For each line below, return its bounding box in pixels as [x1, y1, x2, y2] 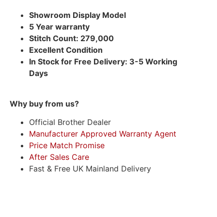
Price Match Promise [29, 140, 105, 151]
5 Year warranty [29, 22, 90, 32]
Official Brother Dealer [29, 117, 111, 127]
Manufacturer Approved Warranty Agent [29, 129, 176, 139]
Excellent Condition [29, 45, 103, 55]
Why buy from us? [10, 98, 79, 108]
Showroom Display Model [29, 10, 126, 20]
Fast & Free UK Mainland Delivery [29, 164, 151, 174]
